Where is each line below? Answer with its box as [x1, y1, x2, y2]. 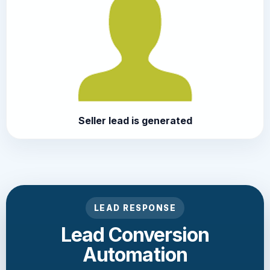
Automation [83, 242, 187, 266]
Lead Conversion [60, 222, 210, 246]
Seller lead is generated [78, 114, 192, 127]
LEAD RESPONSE [93, 202, 177, 213]
